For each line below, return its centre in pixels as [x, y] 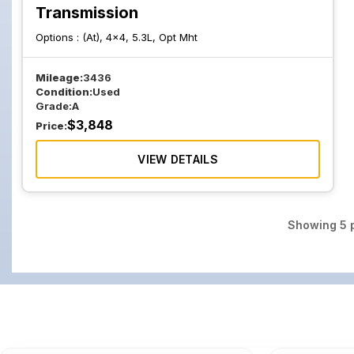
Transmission [87, 13]
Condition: [64, 92]
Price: [51, 126]
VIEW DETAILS [178, 159]
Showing [313, 225]
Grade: [54, 106]
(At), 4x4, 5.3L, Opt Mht [140, 37]
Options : [59, 37]
